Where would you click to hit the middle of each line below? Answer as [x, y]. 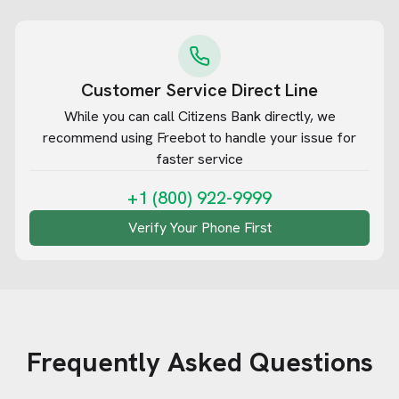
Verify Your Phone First [199, 228]
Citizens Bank [219, 116]
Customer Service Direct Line [199, 90]
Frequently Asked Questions [199, 362]
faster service [199, 159]
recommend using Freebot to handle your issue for [199, 138]
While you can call [121, 116]
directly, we [298, 116]
